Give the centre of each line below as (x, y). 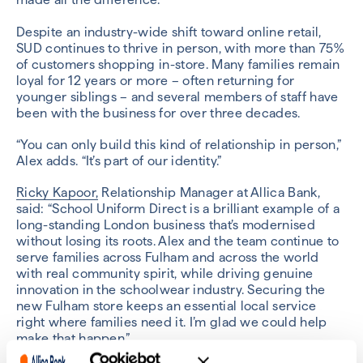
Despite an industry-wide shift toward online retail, (169, 32)
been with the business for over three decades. (158, 113)
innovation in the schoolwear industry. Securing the (171, 290)
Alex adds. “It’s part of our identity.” (119, 160)
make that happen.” (73, 339)
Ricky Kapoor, (58, 193)
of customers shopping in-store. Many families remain (178, 64)
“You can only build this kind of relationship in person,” (179, 144)
